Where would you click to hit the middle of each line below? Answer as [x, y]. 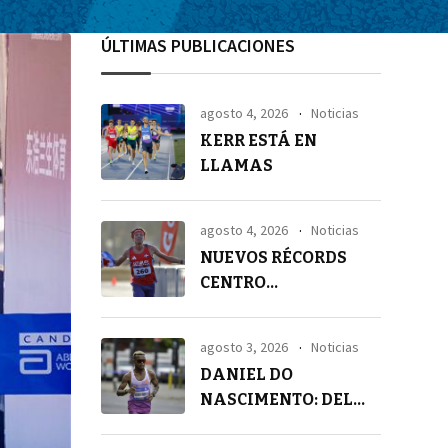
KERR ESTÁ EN [258, 140]
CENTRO [233, 283]
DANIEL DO [246, 375]
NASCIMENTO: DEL [276, 400]
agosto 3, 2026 [244, 347]
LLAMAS [236, 165]
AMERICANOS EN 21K [287, 308]
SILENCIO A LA [261, 425]
